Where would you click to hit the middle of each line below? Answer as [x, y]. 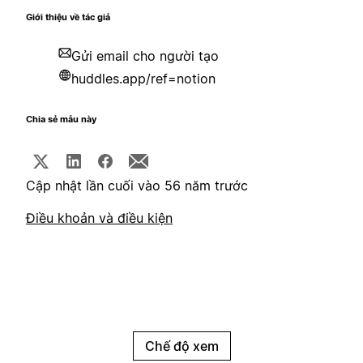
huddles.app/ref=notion [143, 79]
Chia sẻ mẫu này [61, 120]
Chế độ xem [181, 346]
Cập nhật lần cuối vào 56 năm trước [137, 186]
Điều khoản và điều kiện [99, 218]
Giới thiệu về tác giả [68, 18]
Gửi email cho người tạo [145, 56]
